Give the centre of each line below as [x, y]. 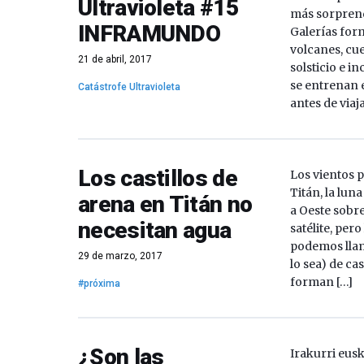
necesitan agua [155, 230]
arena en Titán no [165, 204]
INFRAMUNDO [149, 34]
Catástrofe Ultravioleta [129, 87]
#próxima [99, 284]
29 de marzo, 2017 [120, 256]
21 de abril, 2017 [115, 59]
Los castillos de [158, 178]
